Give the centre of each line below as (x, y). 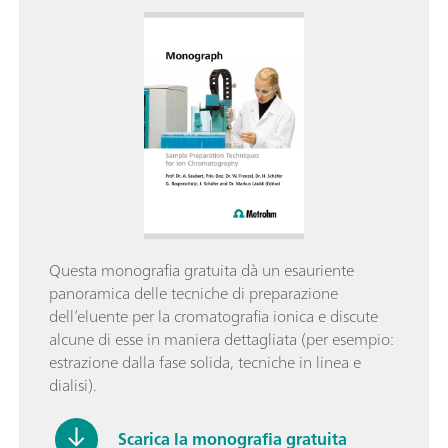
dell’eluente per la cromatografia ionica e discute (213, 315)
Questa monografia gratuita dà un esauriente (201, 269)
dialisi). (73, 384)
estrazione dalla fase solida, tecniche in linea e (205, 361)
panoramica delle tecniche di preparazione (193, 292)
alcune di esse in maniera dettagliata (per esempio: (221, 338)
